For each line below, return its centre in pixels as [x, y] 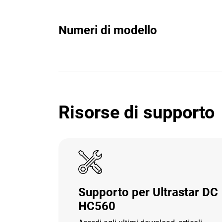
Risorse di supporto [137, 112]
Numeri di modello [108, 30]
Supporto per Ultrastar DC [148, 192]
